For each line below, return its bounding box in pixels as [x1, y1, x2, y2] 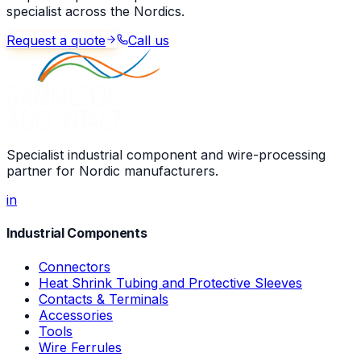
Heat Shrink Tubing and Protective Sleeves [39, 274, 302, 291]
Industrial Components [6, 225, 147, 242]
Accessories [39, 306, 113, 323]
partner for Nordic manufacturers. [6, 163, 218, 180]
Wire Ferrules [39, 338, 122, 355]
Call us [128, 32, 169, 49]
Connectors [39, 258, 110, 275]
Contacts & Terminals [39, 290, 168, 307]
